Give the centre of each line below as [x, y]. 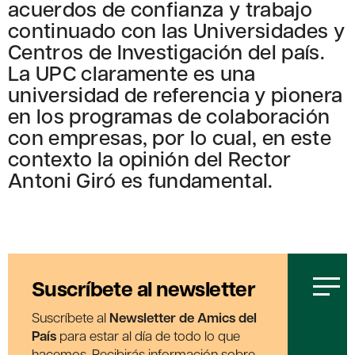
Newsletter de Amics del [183, 318]
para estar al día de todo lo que [148, 336]
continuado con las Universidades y [176, 30]
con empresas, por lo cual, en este [170, 137]
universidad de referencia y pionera [176, 94]
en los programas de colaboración [169, 116]
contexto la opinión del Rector [150, 158]
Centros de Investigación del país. [166, 52]
